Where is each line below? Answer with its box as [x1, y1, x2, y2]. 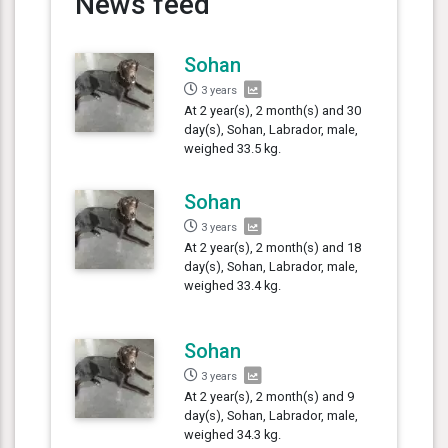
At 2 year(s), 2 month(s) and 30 [184, 102, 362, 118]
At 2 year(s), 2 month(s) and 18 [184, 239, 362, 255]
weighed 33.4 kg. [184, 277, 282, 293]
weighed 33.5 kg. [184, 140, 282, 156]
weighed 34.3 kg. [184, 426, 282, 442]
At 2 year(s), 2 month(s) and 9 [184, 388, 355, 404]
